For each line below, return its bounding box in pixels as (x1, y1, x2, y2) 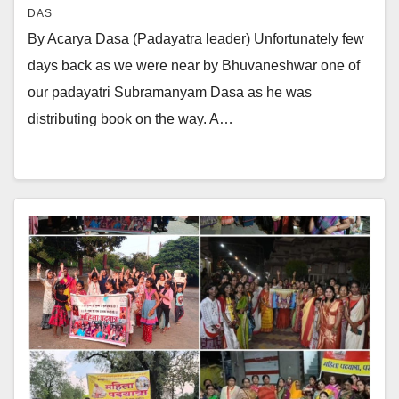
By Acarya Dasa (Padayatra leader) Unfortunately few (28, 31, 364, 46)
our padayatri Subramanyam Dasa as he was (28, 85, 312, 100)
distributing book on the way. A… (28, 111, 233, 126)
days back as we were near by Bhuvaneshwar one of (28, 58, 360, 73)
